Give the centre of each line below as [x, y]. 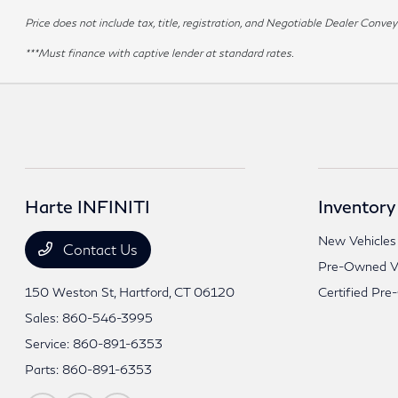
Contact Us [99, 250]
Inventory [356, 207]
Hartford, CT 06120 [177, 292]
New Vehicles [357, 241]
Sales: [44, 318]
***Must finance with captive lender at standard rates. [160, 53]
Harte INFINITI [88, 207]
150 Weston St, [72, 292]
